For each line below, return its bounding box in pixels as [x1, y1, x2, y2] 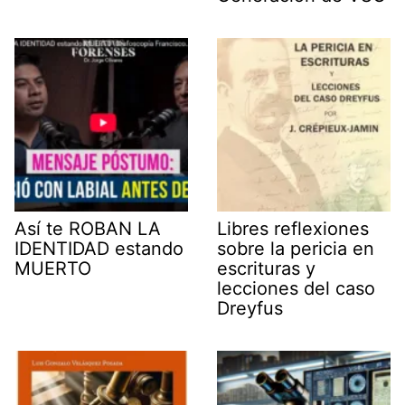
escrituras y [217, 257, 316, 279]
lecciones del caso [217, 277, 375, 299]
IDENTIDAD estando [14, 237, 184, 259]
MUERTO [14, 257, 91, 279]
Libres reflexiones [217, 217, 369, 240]
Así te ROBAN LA [14, 217, 161, 240]
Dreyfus [217, 297, 283, 319]
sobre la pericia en [217, 237, 374, 259]
